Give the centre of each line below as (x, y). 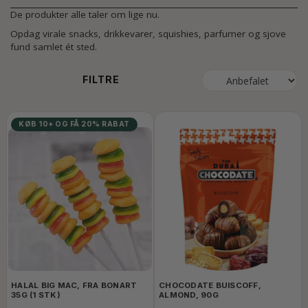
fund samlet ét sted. (54, 47)
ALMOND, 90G (189, 295)
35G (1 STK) (36, 295)
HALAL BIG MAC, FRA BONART (74, 285)
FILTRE (101, 79)
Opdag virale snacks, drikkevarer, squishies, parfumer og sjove (148, 34)
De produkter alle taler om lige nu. (86, 14)
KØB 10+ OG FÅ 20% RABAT (74, 124)
